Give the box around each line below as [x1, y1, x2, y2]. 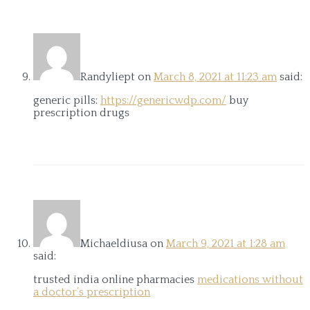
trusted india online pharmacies [33, 273, 197, 286]
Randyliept [80, 70, 135, 83]
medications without [197, 273, 303, 286]
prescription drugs [33, 106, 129, 119]
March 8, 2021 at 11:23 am [154, 70, 277, 83]
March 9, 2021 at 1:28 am [166, 237, 285, 250]
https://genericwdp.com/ [100, 93, 226, 107]
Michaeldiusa [80, 237, 147, 250]
